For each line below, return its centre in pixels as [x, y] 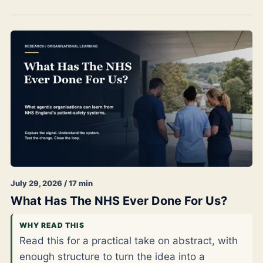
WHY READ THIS [52, 225]
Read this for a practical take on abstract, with [129, 240]
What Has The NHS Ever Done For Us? [119, 200]
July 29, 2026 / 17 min [52, 183]
